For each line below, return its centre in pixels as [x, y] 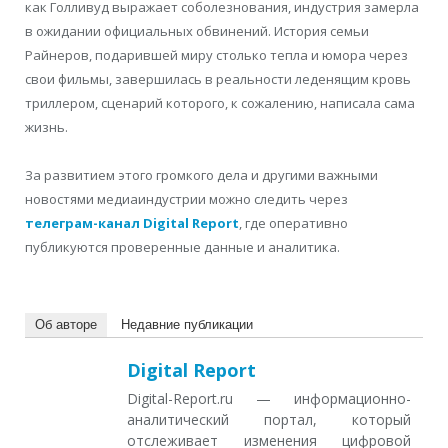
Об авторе [66, 325]
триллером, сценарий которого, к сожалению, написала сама [220, 102]
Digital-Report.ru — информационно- [269, 399]
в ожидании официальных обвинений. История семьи [197, 30]
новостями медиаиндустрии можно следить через [186, 199]
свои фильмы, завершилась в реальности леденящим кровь [218, 78]
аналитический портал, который [269, 420]
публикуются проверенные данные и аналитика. [182, 247]
